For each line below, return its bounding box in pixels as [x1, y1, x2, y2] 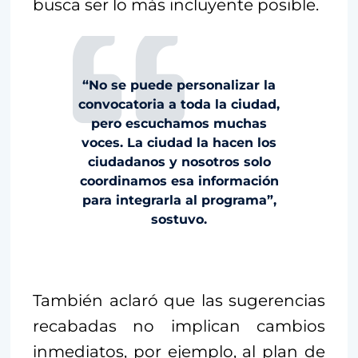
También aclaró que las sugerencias [33, 290, 325, 310]
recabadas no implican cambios [33, 316, 325, 336]
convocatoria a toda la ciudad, [78, 96, 280, 112]
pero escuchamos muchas [91, 115, 267, 131]
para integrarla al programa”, [82, 192, 276, 208]
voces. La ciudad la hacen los [82, 134, 276, 150]
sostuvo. [151, 211, 207, 227]
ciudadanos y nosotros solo [87, 153, 271, 169]
